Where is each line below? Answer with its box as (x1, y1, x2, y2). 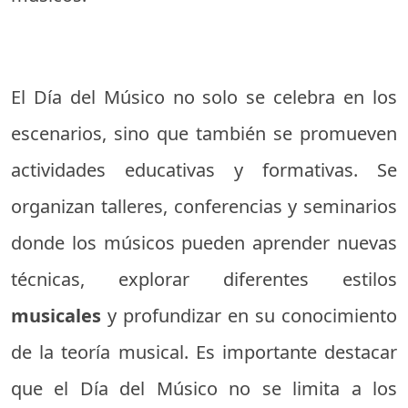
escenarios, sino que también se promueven (11, 121, 397, 147)
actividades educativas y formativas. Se (11, 158, 397, 183)
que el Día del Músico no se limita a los (11, 376, 397, 402)
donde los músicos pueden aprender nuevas (11, 230, 397, 256)
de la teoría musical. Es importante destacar (11, 340, 397, 365)
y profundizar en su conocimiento (107, 303, 397, 329)
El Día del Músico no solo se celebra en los (11, 85, 397, 110)
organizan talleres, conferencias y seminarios (11, 194, 397, 219)
